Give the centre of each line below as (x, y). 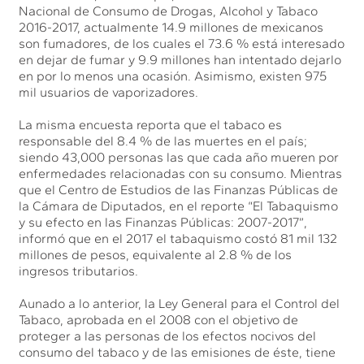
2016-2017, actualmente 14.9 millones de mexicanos (171, 27)
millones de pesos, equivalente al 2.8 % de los (156, 254)
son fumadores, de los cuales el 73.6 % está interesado (182, 43)
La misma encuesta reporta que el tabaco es (151, 124)
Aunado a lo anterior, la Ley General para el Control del (180, 303)
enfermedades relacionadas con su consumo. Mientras (181, 173)
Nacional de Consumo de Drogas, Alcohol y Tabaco (169, 11)
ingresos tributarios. (79, 271)
